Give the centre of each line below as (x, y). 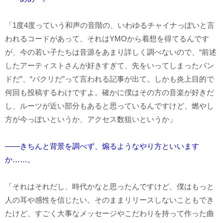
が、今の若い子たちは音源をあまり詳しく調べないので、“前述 (111, 52)
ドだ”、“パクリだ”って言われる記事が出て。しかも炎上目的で (110, 79)
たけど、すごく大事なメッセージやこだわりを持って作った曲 (110, 213)
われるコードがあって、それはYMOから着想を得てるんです (107, 38)
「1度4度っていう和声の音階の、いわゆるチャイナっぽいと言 (110, 25)
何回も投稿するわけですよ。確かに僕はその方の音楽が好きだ (110, 92)
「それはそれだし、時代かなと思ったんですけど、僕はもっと (110, 186)
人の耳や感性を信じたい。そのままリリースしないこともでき (110, 200)
